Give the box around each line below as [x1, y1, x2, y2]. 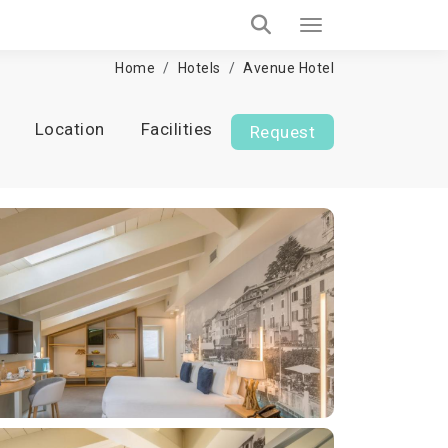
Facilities [140, 119, 213, 139]
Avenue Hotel [243, 60, 334, 76]
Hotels [177, 60, 221, 76]
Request [249, 122, 315, 142]
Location [34, 119, 105, 139]
